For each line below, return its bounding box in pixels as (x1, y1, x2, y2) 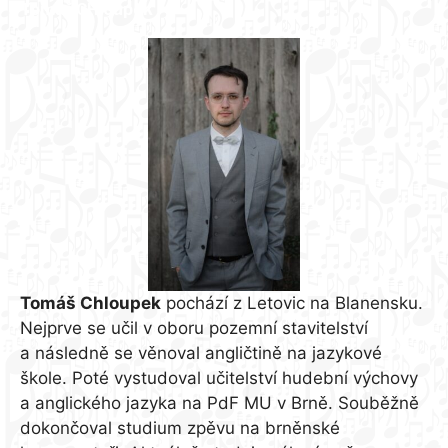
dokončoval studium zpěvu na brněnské (20, 418, 340, 439)
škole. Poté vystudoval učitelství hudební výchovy (20, 368, 418, 389)
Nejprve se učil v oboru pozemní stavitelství (20, 318, 368, 339)
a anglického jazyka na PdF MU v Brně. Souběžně (20, 393, 419, 414)
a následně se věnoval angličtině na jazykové (20, 343, 382, 364)
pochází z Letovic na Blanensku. (161, 293, 423, 314)
